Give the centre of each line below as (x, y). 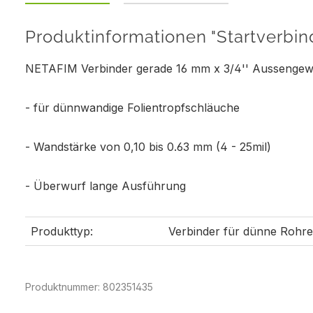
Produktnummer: (64, 286)
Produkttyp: (62, 231)
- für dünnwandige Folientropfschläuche (134, 107)
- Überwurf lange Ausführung (105, 185)
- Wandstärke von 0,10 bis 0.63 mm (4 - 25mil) (148, 146)
